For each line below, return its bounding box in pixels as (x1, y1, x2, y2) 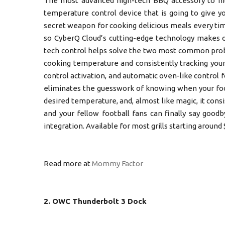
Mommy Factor (92, 159, 145, 168)
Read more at (44, 159, 92, 168)
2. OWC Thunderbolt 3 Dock (44, 197, 147, 205)
